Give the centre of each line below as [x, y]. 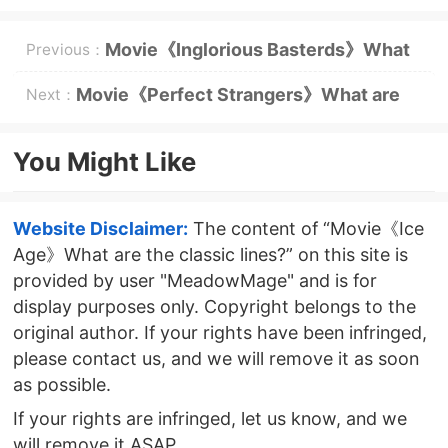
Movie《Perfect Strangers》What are [237, 94]
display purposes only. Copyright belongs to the [214, 306]
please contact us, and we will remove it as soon [215, 358]
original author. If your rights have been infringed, [219, 332]
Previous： [65, 49]
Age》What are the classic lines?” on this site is [210, 254]
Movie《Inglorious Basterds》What [257, 49]
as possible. [61, 384]
